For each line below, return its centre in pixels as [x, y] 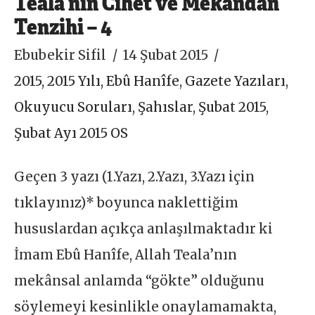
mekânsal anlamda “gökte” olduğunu [140, 281]
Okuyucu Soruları [73, 107]
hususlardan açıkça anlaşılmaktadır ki [144, 229]
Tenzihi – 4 [63, 25]
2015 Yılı [74, 81]
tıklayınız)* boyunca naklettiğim [127, 202]
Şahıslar [166, 107]
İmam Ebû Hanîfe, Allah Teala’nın [126, 255]
